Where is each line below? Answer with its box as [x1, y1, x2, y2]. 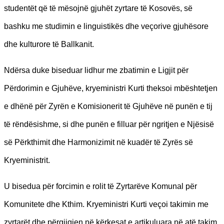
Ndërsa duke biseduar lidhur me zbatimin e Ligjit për [4, 65, 188, 74]
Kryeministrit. [4, 155, 50, 164]
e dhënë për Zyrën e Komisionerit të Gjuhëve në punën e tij [4, 101, 212, 110]
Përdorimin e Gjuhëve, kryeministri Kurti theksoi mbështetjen [4, 83, 217, 92]
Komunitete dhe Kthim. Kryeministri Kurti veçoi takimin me [4, 199, 208, 208]
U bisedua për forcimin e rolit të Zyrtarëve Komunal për [4, 181, 197, 190]
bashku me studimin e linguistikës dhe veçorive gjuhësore [4, 21, 208, 30]
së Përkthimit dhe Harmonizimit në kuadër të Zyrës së [4, 137, 193, 146]
